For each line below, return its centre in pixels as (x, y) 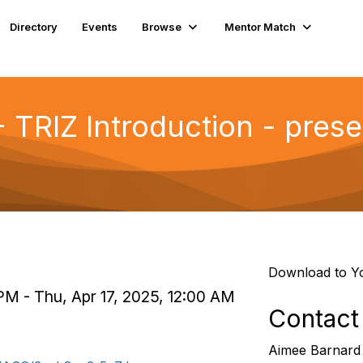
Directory (34, 26)
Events (100, 26)
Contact (313, 318)
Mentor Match (261, 26)
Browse (162, 26)
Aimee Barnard (314, 350)
